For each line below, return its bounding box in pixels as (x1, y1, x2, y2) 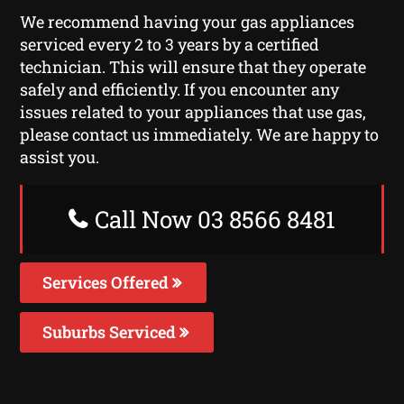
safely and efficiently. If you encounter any (20, 78, 340, 100)
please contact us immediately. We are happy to (20, 123, 380, 145)
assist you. (20, 145, 100, 168)
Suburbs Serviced (42, 320, 180, 343)
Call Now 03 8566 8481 (89, 203, 335, 234)
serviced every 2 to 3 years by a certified (20, 32, 320, 55)
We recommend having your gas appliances (20, 10, 355, 32)
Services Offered (42, 271, 173, 293)
